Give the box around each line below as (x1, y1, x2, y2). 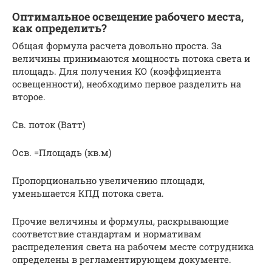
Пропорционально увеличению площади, (12, 174, 205, 186)
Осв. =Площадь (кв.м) (12, 146, 112, 158)
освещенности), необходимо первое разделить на (12, 77, 241, 90)
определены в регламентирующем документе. (12, 253, 231, 265)
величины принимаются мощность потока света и (12, 52, 250, 64)
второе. (12, 90, 46, 103)
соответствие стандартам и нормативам (12, 227, 202, 240)
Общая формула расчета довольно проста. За (12, 39, 222, 52)
